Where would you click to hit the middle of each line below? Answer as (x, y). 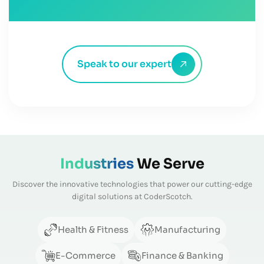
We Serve (170, 164)
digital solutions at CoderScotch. (132, 196)
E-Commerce (85, 255)
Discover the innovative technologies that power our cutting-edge (132, 184)
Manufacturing (187, 229)
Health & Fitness (93, 229)
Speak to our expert (124, 64)
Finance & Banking (182, 255)
